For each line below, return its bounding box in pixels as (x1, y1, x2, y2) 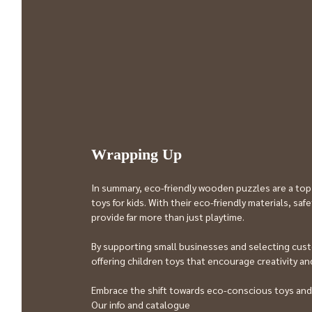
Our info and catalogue (91, 297, 192, 311)
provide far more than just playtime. (91, 210, 244, 223)
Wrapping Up (91, 145, 182, 163)
